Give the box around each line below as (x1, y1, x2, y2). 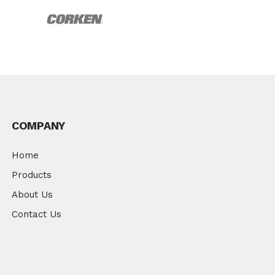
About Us (12, 189, 53, 201)
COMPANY (12, 119, 65, 133)
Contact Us (12, 209, 61, 220)
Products (12, 169, 52, 181)
